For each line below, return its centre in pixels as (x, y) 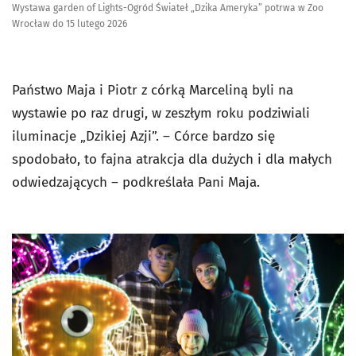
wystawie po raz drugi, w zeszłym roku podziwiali (161, 114)
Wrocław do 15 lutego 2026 (70, 24)
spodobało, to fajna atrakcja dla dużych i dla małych (172, 160)
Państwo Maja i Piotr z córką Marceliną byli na (153, 91)
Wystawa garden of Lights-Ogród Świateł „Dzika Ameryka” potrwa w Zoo (168, 8)
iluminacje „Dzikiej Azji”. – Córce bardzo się (143, 137)
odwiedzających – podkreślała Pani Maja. (138, 183)
